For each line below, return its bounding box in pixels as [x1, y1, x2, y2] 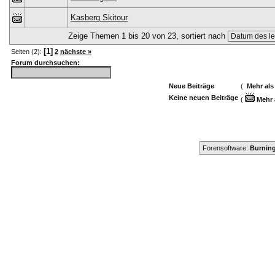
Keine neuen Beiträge [169, 94, 238, 101]
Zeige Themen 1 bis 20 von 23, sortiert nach [68, 31, 228, 41]
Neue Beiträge [169, 82, 214, 90]
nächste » [60, 48, 91, 55]
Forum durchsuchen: [11, 59, 80, 66]
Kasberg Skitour [71, 13, 128, 22]
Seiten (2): [11, 48, 44, 55]
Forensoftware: [202, 144, 250, 152]
